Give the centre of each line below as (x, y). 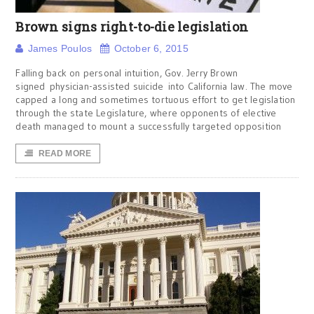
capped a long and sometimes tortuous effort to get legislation (156, 100)
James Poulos (60, 48)
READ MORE (65, 153)
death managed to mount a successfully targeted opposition (149, 126)
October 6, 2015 (151, 48)
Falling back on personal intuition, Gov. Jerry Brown (127, 73)
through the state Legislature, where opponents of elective (146, 113)
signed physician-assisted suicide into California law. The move (154, 86)
